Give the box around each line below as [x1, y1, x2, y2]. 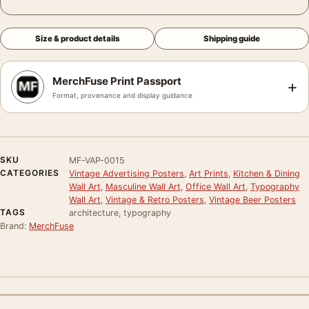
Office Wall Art [186, 181, 246, 192]
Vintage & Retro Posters [106, 194, 204, 205]
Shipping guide [203, 33, 260, 43]
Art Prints [189, 168, 228, 179]
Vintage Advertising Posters [69, 168, 184, 179]
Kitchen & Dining [233, 168, 300, 179]
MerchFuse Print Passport [52, 74, 181, 88]
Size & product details [34, 33, 120, 43]
